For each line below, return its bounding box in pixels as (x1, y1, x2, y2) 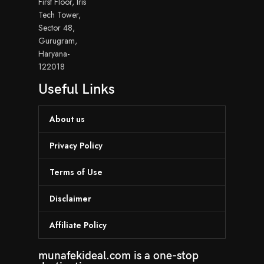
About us (49, 113, 85, 126)
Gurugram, (38, 35, 77, 47)
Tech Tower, (38, 9, 81, 21)
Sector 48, (38, 22, 75, 34)
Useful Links (38, 81, 115, 98)
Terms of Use (49, 166, 103, 179)
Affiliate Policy (49, 219, 107, 232)
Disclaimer (49, 193, 91, 205)
